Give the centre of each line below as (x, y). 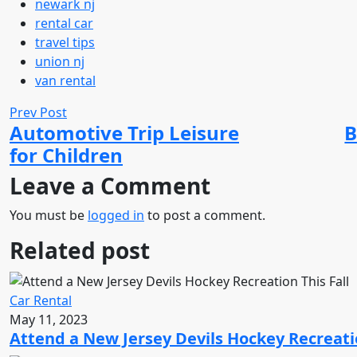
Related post (80, 250)
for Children (66, 155)
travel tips (65, 42)
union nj (60, 61)
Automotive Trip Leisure (124, 132)
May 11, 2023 (49, 319)
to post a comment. (205, 215)
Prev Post (38, 112)
